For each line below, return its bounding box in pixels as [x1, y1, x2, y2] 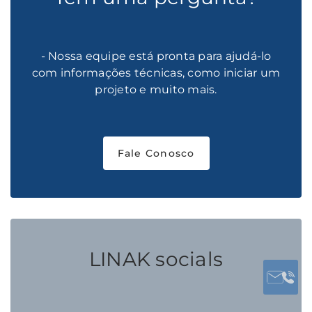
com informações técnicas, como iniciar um [31, 65, 281, 79]
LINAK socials [88, 247, 224, 271]
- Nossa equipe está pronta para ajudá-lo [40, 49, 272, 63]
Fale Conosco [117, 146, 195, 159]
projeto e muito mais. [95, 82, 217, 96]
